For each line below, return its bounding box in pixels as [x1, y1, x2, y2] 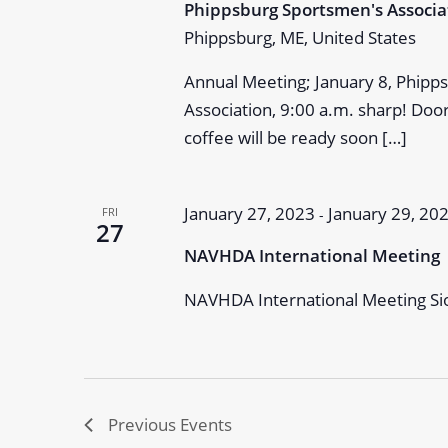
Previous [108, 413, 180, 436]
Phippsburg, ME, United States [183, 26, 416, 49]
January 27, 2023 [183, 202, 315, 225]
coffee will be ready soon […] [183, 126, 407, 149]
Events [180, 413, 232, 436]
